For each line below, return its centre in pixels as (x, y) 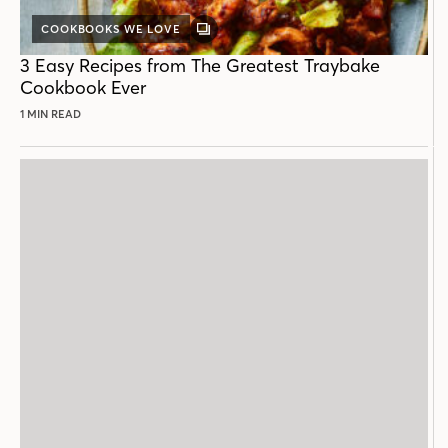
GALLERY (230, 34)
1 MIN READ (50, 114)
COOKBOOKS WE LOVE (111, 29)
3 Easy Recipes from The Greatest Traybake (200, 66)
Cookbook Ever (83, 88)
